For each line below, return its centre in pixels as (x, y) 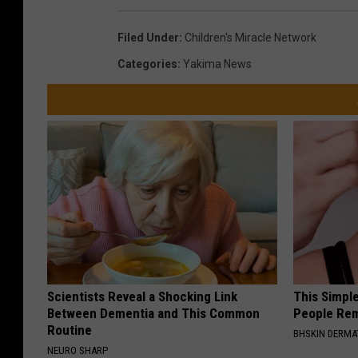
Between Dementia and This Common (153, 314)
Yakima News (217, 64)
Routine (70, 330)
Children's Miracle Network (251, 38)
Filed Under (148, 38)
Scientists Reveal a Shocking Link (142, 297)
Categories (147, 64)
